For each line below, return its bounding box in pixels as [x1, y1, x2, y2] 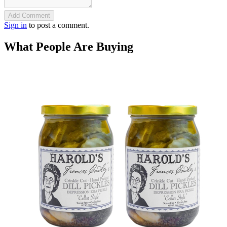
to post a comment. [27, 20, 89, 29]
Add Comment [8, 11, 50, 19]
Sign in [4, 20, 27, 29]
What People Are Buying [4, 40, 133, 53]
